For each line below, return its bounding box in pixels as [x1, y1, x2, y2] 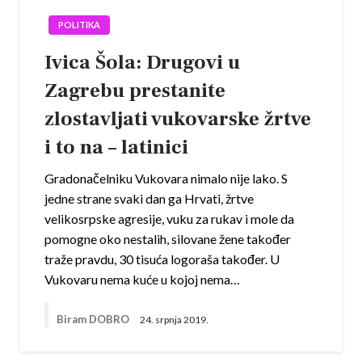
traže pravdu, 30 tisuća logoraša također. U [44, 251, 280, 267]
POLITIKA [58, 19, 100, 31]
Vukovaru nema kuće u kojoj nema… [44, 271, 240, 288]
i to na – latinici [44, 134, 188, 161]
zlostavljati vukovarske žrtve [44, 106, 311, 133]
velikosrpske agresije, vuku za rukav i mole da [44, 211, 294, 227]
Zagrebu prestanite [44, 78, 225, 104]
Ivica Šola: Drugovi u [44, 49, 240, 76]
